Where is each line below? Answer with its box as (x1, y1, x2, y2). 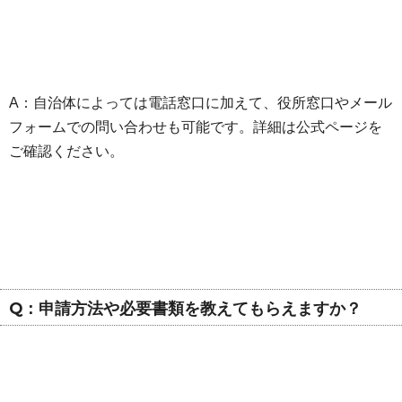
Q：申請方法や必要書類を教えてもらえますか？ (9, 298, 362, 318)
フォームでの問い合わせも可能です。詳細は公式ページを (9, 118, 382, 135)
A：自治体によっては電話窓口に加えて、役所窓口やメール (9, 94, 392, 110)
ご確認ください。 (9, 143, 124, 159)
